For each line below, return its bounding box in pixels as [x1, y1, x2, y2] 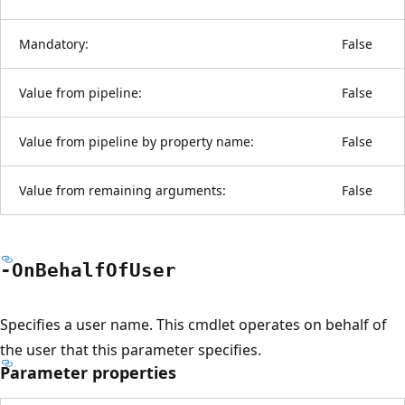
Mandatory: [19, 34, 89, 52]
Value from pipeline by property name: [19, 132, 254, 150]
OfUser [106, 259, 176, 281]
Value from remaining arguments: [19, 181, 226, 199]
